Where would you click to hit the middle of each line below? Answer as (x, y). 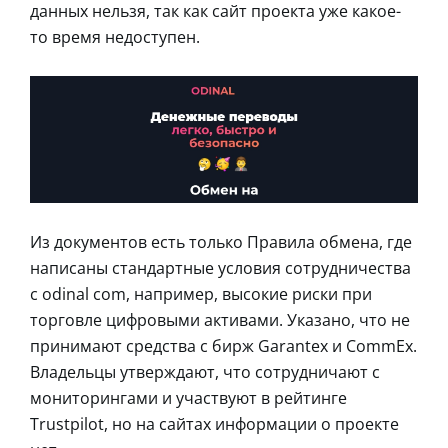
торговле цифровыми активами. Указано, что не (220, 320)
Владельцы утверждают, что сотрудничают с (205, 372)
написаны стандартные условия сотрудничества (220, 268)
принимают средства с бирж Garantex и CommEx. (223, 346)
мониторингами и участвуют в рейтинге (188, 398)
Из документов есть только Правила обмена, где (221, 242)
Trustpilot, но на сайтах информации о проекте (214, 424)
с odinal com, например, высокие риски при (201, 294)
